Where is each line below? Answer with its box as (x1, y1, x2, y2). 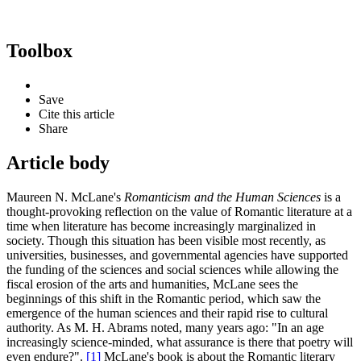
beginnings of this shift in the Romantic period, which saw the (6, 291, 321, 305)
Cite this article (39, 106, 114, 121)
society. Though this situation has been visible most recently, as (6, 233, 326, 247)
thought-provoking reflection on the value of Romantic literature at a (6, 204, 352, 218)
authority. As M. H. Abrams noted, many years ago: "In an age (6, 320, 324, 334)
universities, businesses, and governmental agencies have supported (6, 247, 348, 262)
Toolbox (6, 39, 73, 61)
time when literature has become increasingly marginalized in (6, 218, 316, 233)
